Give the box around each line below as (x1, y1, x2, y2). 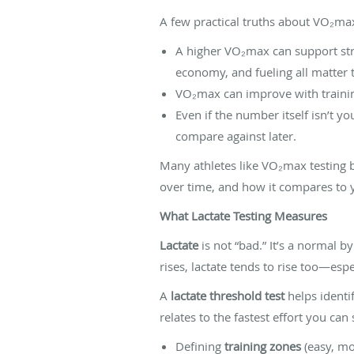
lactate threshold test (171, 287, 284, 303)
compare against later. (175, 127, 296, 144)
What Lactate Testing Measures (160, 207, 327, 224)
